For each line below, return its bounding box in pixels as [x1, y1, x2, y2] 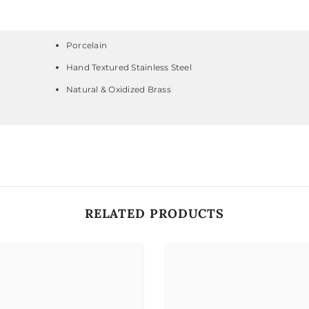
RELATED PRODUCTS [84, 206, 225, 222]
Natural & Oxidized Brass [66, 84, 171, 95]
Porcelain [66, 40, 108, 51]
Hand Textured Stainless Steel [66, 62, 192, 73]
